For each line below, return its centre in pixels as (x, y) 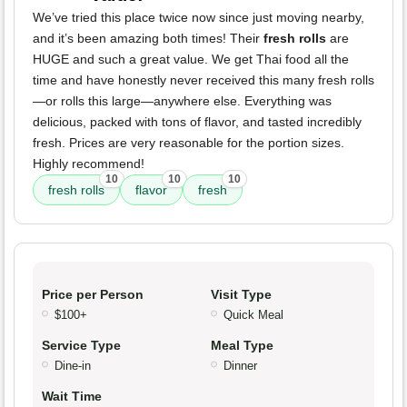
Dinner (240, 366)
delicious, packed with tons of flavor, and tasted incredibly (197, 122)
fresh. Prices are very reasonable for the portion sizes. (189, 143)
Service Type (81, 346)
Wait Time (72, 397)
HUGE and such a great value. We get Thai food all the (191, 60)
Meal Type (242, 346)
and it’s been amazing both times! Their (148, 39)
